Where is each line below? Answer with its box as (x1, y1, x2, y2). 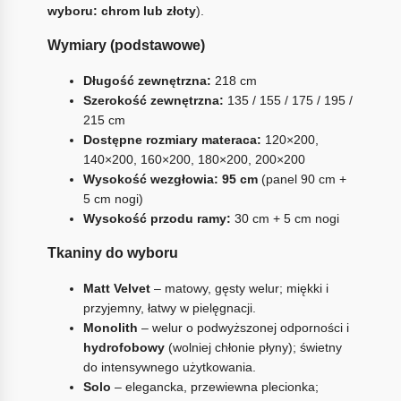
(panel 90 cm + (257, 172, 346, 187)
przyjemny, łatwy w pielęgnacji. (82, 301, 256, 316)
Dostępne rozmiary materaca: (82, 132, 261, 148)
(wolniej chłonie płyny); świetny (164, 340, 342, 355)
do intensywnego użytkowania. (82, 360, 256, 375)
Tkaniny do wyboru (47, 244, 178, 261)
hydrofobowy (82, 340, 165, 355)
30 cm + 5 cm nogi (230, 211, 339, 226)
